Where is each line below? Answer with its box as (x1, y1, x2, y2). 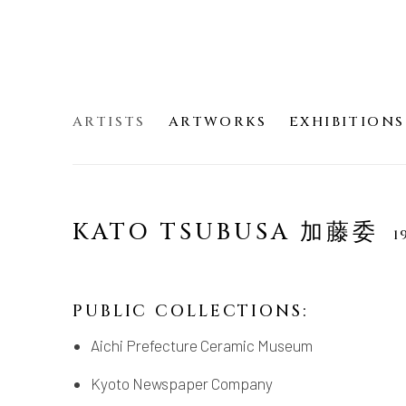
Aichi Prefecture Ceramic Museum (91, 335, 313, 354)
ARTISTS (72, 111, 146, 131)
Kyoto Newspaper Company (91, 373, 273, 392)
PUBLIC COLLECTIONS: (72, 299, 309, 323)
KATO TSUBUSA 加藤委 (72, 216, 389, 247)
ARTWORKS (168, 111, 267, 131)
